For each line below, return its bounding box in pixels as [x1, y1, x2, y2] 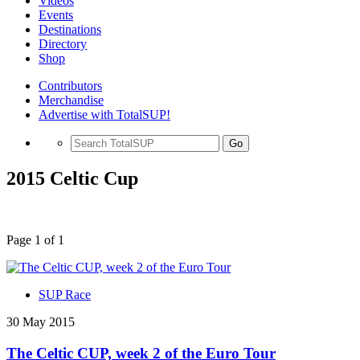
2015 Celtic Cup [6, 167, 138, 189]
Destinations [39, 22, 101, 36]
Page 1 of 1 [6, 232, 64, 247]
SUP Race [39, 287, 91, 301]
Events [39, 8, 73, 22]
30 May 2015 [6, 314, 75, 329]
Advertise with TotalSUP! [39, 108, 170, 121]
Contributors [39, 79, 102, 92]
